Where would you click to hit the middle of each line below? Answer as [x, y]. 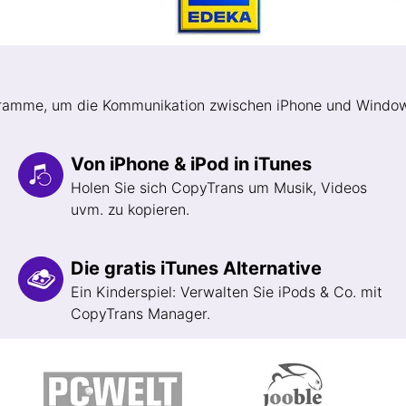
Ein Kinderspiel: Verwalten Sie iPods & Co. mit [227, 292]
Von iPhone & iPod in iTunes [191, 164]
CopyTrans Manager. [140, 314]
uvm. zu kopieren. [130, 209]
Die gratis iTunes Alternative [196, 268]
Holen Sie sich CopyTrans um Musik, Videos [219, 188]
